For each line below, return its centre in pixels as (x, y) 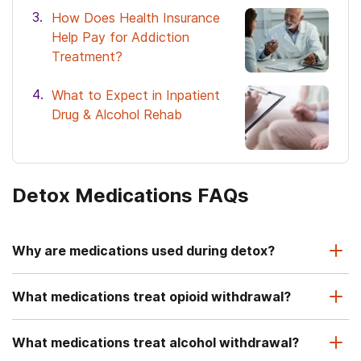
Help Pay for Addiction (120, 37)
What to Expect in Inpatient (136, 95)
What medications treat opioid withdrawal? (151, 296)
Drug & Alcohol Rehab (117, 114)
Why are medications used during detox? (143, 250)
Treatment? (87, 56)
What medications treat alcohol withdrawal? (156, 342)
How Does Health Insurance (136, 17)
